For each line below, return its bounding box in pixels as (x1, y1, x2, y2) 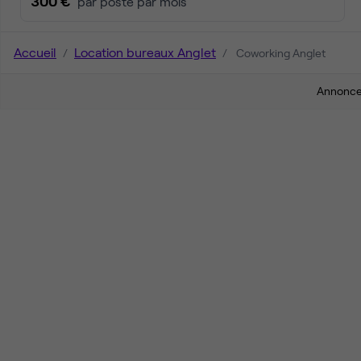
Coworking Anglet (234, 46, 326, 60)
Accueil (14, 44, 56, 60)
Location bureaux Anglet (74, 44, 216, 60)
